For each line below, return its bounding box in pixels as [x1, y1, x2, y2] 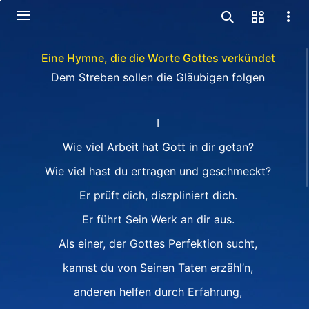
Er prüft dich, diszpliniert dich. [79, 188, 237, 202]
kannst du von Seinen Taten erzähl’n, [63, 261, 253, 275]
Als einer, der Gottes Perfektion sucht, [59, 237, 257, 250]
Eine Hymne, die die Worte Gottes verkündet [41, 51, 275, 65]
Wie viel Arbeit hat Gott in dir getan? [62, 140, 254, 154]
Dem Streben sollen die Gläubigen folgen [51, 70, 265, 84]
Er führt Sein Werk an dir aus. [81, 212, 235, 226]
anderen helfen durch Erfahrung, [74, 285, 242, 299]
